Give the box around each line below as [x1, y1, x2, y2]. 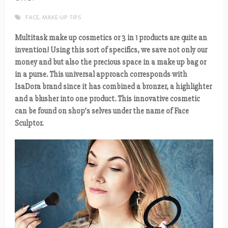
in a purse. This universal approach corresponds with [14, 70, 187, 79]
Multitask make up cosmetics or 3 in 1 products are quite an [14, 33, 207, 42]
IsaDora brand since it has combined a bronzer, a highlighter [14, 82, 212, 91]
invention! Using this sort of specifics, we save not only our [14, 45, 207, 54]
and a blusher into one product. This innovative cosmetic [14, 94, 200, 103]
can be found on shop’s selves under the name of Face [14, 106, 189, 116]
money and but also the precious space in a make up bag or [14, 58, 206, 67]
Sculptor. [14, 119, 43, 128]
